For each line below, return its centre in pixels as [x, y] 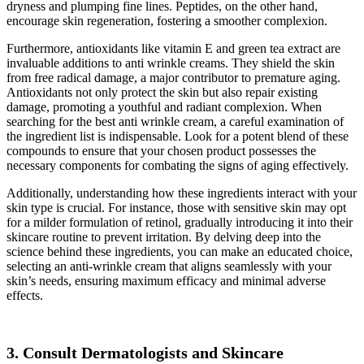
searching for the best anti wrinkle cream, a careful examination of [175, 121]
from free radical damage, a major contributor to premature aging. [173, 77]
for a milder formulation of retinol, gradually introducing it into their [180, 222]
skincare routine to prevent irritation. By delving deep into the [164, 236]
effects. [25, 295]
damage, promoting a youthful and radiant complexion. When [164, 106]
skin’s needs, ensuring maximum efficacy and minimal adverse [166, 280]
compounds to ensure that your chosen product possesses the [161, 150]
